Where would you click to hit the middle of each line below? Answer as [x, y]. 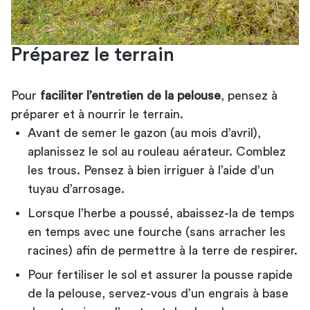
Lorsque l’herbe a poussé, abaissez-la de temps [161, 213]
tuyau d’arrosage [74, 189]
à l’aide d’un [241, 170]
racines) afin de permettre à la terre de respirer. [163, 250]
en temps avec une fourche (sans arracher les [157, 231]
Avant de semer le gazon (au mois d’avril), [144, 133]
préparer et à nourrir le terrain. [97, 114]
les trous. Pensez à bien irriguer [118, 170]
